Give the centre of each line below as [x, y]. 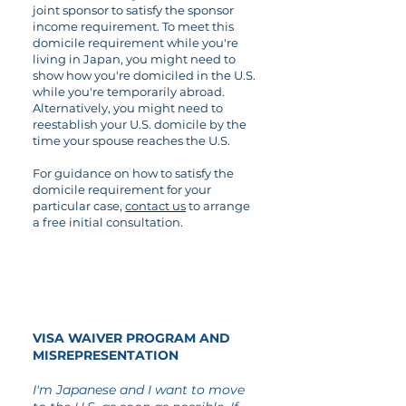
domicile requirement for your [122, 189]
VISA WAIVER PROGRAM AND [131, 338]
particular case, [79, 206]
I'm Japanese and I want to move [139, 390]
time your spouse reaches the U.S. [131, 140]
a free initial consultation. [108, 222]
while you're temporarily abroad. [129, 92]
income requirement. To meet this [133, 26]
